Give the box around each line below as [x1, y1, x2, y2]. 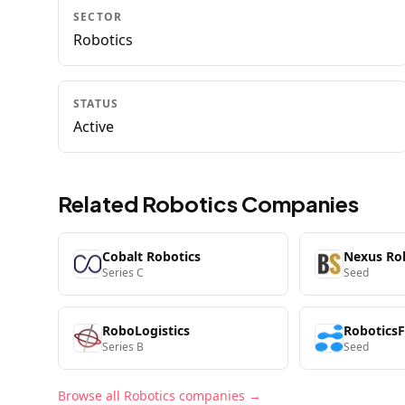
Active [73, 117, 114, 137]
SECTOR [73, 9, 123, 24]
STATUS [73, 96, 119, 111]
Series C [102, 265, 144, 280]
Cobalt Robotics [102, 248, 201, 265]
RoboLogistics [102, 322, 190, 339]
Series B [102, 339, 144, 354]
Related [58, 190, 142, 217]
